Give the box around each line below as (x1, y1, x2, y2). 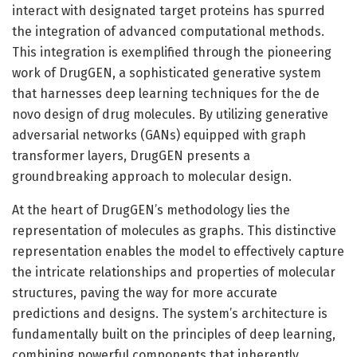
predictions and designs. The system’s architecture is (12, 305, 328, 321)
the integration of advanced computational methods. (12, 23, 324, 39)
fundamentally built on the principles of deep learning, (12, 326, 335, 342)
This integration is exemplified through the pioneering (12, 44, 331, 60)
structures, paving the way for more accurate (12, 284, 277, 300)
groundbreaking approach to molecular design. (12, 168, 292, 184)
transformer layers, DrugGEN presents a (12, 147, 250, 163)
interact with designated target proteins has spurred (12, 2, 325, 18)
